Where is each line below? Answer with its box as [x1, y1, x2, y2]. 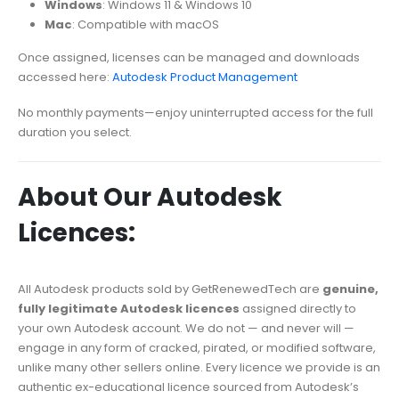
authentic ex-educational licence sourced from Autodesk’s [18, 379, 359, 396]
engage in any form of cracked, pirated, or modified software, [18, 339, 376, 357]
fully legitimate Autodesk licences [18, 300, 240, 318]
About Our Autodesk [18, 180, 282, 216]
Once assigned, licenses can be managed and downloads [18, 48, 360, 66]
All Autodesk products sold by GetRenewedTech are [18, 281, 322, 298]
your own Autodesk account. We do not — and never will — [18, 320, 354, 338]
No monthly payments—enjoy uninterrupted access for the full [18, 104, 373, 122]
